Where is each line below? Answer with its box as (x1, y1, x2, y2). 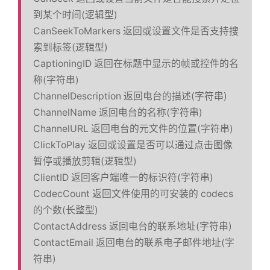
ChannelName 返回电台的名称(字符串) (33, 106, 202, 118)
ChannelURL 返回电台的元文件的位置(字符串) (33, 122, 233, 134)
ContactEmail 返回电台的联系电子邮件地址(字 (33, 236, 234, 248)
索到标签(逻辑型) (33, 41, 108, 53)
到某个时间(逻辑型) (33, 8, 118, 20)
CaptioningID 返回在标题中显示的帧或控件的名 (33, 57, 239, 69)
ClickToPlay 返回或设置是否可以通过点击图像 (33, 139, 233, 151)
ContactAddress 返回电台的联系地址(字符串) (33, 220, 232, 232)
